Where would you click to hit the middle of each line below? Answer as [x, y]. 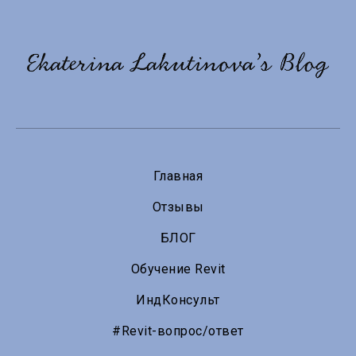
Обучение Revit [178, 269]
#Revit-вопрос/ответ [178, 331]
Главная [178, 176]
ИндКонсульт [178, 300]
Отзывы [178, 207]
